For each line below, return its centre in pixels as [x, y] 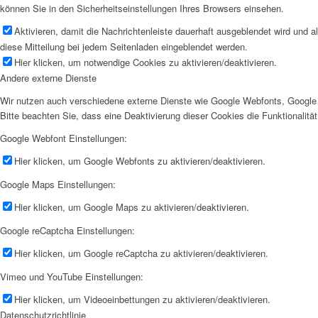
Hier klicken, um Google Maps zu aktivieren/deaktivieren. [132, 207]
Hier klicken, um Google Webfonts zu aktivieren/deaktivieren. [140, 161]
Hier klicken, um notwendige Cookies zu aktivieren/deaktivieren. [146, 62]
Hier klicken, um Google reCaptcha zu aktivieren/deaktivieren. [141, 253]
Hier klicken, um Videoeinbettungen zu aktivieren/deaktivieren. [142, 300]
